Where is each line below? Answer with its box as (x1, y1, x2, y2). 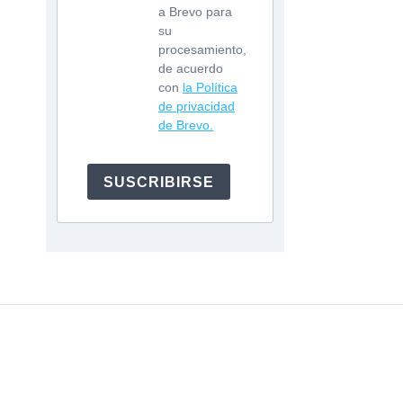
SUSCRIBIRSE (103, 174, 214, 190)
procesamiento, (158, 42, 246, 58)
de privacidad (158, 99, 235, 114)
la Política (183, 80, 237, 95)
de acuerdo (158, 61, 223, 76)
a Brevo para (158, 4, 232, 20)
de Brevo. (158, 118, 213, 133)
